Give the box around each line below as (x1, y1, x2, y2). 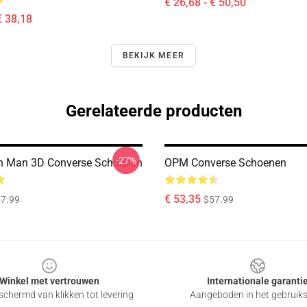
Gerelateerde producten (65, 101, 242, 121)
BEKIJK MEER (122, 51, 185, 60)
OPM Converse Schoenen (164, 156, 286, 169)
